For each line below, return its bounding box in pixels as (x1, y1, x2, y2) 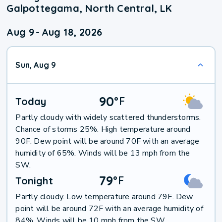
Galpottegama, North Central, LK (6, 2, 172, 15)
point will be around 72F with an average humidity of (15, 203, 203, 215)
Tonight (15, 174, 53, 187)
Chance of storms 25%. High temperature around (15, 124, 191, 135)
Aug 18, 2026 (41, 26, 103, 39)
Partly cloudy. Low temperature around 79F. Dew (15, 191, 193, 203)
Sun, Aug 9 (15, 60, 56, 70)
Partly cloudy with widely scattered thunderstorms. (15, 112, 201, 123)
